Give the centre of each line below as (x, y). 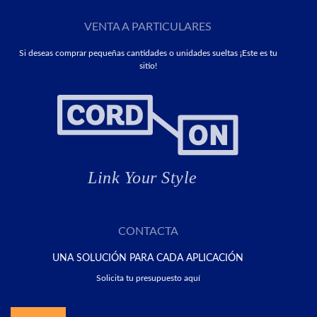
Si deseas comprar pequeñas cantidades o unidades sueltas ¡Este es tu (148, 53)
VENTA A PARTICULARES (148, 27)
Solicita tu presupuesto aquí (148, 278)
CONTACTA (148, 231)
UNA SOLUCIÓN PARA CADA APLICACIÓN (148, 258)
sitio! (148, 65)
